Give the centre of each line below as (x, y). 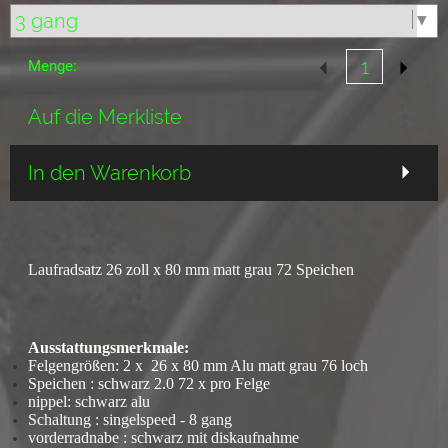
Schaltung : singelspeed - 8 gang (130, 419)
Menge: (52, 66)
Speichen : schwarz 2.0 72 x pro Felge (151, 383)
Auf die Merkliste (105, 117)
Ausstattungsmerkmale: (108, 347)
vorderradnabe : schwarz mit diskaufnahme (163, 437)
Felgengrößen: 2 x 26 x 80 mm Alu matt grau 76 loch (198, 365)
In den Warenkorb (109, 173)
